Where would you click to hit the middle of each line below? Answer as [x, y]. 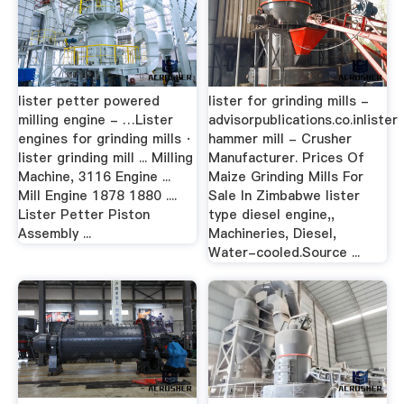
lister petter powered [88, 101]
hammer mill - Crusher [280, 139]
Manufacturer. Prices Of [287, 158]
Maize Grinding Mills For [286, 177]
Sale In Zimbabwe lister [285, 196]
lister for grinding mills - [289, 101]
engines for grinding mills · [105, 139]
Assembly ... [54, 234]
